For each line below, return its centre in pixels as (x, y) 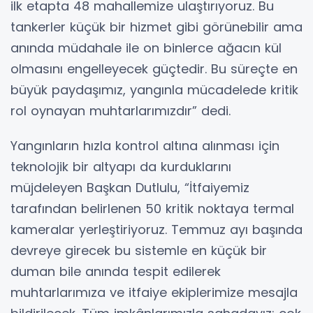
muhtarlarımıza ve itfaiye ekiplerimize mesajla (154, 292)
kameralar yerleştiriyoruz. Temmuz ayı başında (156, 229)
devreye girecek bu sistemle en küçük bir (139, 250)
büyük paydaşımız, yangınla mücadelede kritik (154, 89)
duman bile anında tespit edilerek (116, 271)
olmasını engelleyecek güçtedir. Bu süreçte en (154, 68)
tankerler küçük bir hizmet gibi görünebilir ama (156, 27)
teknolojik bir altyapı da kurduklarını (121, 166)
